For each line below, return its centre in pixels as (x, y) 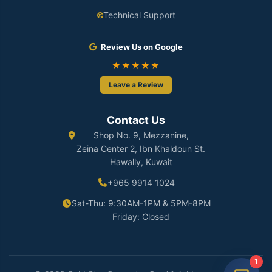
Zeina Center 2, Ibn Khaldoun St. (141, 149)
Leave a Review (136, 85)
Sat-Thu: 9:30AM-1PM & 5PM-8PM (141, 203)
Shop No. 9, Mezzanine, (141, 135)
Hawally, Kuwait (141, 162)
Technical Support (139, 15)
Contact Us (136, 120)
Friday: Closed (141, 217)
